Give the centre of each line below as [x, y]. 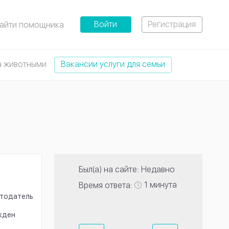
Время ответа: [106, 186]
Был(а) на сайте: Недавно [127, 170]
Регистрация [172, 24]
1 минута [161, 185]
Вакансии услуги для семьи [113, 64]
